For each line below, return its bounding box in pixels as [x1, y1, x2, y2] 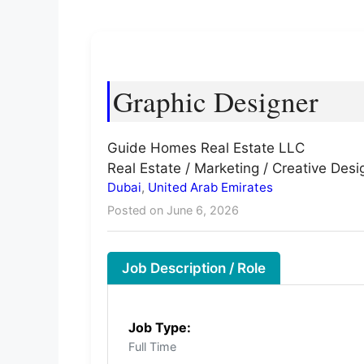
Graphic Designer [113, 81, 318, 120]
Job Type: [128, 319, 191, 336]
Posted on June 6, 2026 [107, 202, 239, 217]
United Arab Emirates [148, 179, 273, 195]
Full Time [128, 340, 176, 354]
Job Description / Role [122, 260, 266, 277]
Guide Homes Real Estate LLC [107, 139, 305, 156]
